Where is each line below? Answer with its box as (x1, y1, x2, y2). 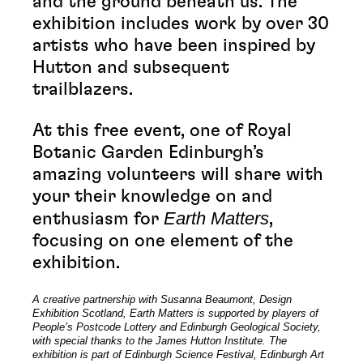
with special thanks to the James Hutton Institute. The (32, 335, 287, 347)
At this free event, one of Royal (32, 122, 292, 139)
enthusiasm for (32, 210, 164, 228)
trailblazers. (32, 80, 133, 98)
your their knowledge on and (32, 187, 272, 205)
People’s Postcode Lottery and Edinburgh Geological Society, (32, 321, 321, 333)
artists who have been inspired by (32, 36, 315, 54)
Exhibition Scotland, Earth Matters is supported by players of (32, 307, 318, 319)
